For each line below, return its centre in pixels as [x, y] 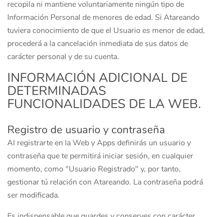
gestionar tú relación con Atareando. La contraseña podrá [105, 182]
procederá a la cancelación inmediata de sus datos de [98, 44]
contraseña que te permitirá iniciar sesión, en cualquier [100, 156]
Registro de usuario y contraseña [86, 130]
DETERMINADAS [57, 91]
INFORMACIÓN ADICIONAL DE [97, 78]
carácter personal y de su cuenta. [63, 57]
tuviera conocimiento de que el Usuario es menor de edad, [106, 31]
